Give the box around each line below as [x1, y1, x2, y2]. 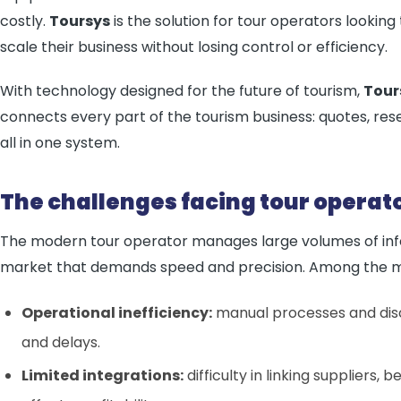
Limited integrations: [21, 365, 183, 386]
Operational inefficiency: [21, 303, 212, 323]
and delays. [21, 332, 100, 353]
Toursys [49, 11, 110, 31]
